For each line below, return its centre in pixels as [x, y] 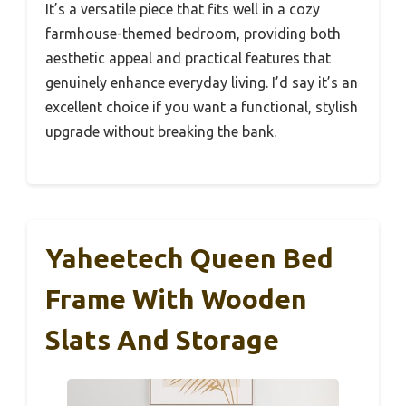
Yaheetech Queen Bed [189, 259]
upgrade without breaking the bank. [161, 132]
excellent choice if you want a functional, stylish [202, 107]
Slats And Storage [162, 340]
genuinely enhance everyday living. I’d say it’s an [202, 83]
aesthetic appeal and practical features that [188, 58]
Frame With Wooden [176, 300]
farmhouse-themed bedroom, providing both [193, 34]
